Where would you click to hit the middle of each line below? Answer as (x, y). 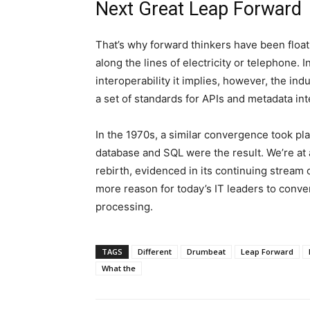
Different (155, 252)
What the (119, 268)
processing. (124, 207)
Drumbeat (206, 252)
